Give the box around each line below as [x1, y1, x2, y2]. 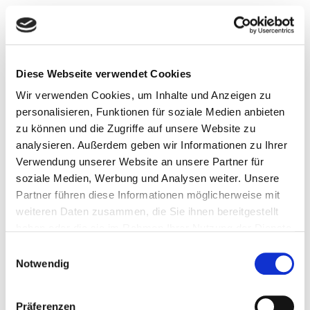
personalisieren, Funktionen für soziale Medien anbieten [16, 106, 285, 118]
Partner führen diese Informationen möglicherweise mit [16, 189, 280, 201]
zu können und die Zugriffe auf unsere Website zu [16, 122, 255, 135]
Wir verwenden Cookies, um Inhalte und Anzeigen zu [16, 89, 271, 102]
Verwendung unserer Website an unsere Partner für [16, 156, 264, 168]
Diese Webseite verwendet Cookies [16, 67, 191, 80]
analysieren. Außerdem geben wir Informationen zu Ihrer [16, 139, 287, 152]
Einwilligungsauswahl [5, 243, 102, 255]
